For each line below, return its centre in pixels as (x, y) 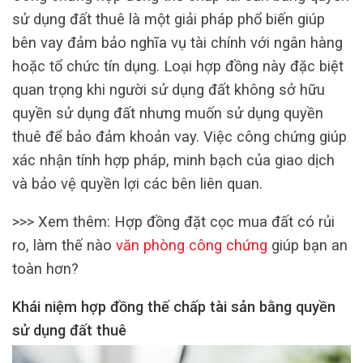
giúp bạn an (307, 245)
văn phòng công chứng (192, 245)
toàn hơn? (45, 268)
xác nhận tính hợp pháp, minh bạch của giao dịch (173, 160)
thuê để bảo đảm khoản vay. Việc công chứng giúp (179, 136)
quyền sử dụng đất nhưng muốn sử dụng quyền (168, 113)
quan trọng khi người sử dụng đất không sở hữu (169, 89)
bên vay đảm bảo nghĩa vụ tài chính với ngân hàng (177, 42)
